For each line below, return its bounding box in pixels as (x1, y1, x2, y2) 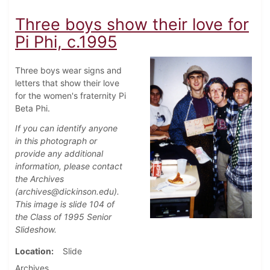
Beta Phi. (15, 103, 52, 114)
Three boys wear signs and (15, 65, 122, 76)
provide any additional (15, 148, 103, 159)
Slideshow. (15, 224, 57, 235)
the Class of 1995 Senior (15, 212, 111, 222)
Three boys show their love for (15, 14, 249, 35)
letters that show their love (15, 78, 119, 89)
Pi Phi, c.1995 (15, 32, 117, 52)
